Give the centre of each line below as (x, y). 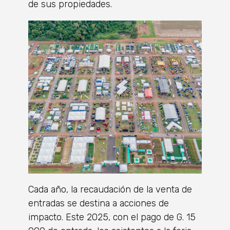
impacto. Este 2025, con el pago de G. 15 (112, 217)
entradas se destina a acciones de (99, 203)
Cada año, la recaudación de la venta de (110, 189)
